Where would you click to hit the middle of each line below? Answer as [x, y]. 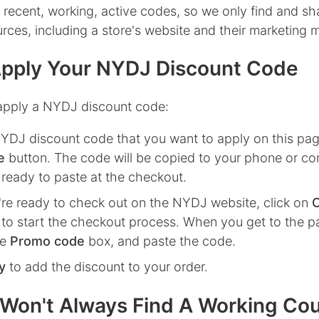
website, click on [261, 203]
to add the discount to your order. [107, 267]
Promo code [47, 241]
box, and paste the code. [160, 241]
